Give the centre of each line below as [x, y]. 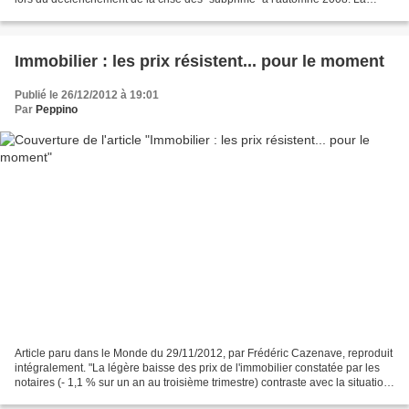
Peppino [57, 109]
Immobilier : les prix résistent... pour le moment [199, 61]
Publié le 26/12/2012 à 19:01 [87, 94]
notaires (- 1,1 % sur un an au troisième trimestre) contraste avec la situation [202, 383]
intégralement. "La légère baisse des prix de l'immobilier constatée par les [197, 368]
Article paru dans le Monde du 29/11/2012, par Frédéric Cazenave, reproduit [204, 354]
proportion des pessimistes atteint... [102, 13]
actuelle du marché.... [68, 398]
